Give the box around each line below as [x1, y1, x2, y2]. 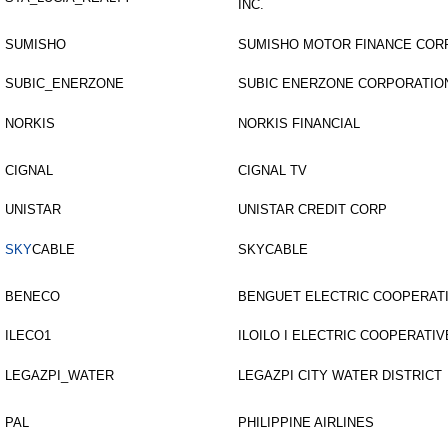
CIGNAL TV [238, 163, 307, 178]
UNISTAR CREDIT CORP [238, 202, 387, 217]
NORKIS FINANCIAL [238, 116, 360, 131]
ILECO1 [5, 328, 51, 343]
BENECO [5, 289, 60, 304]
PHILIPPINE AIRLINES [238, 415, 374, 430]
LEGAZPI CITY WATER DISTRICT [238, 368, 442, 383]
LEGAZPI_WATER [5, 368, 114, 383]
